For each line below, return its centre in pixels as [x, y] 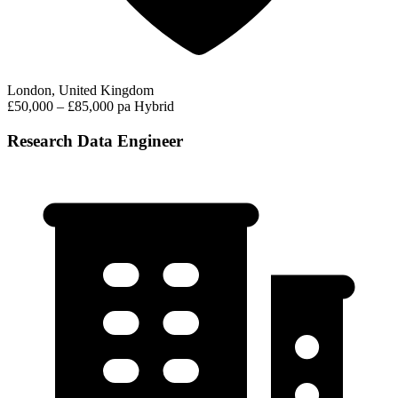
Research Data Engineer [95, 140]
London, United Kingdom [80, 90]
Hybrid [154, 106]
